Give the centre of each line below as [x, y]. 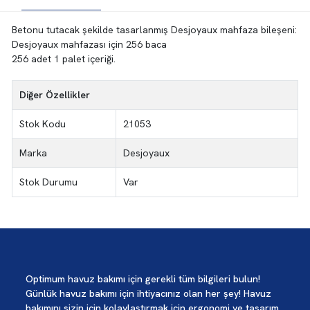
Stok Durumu [49, 182]
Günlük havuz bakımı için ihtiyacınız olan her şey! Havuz [148, 294]
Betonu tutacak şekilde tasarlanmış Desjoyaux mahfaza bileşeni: [154, 30]
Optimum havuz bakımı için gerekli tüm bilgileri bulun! [143, 279]
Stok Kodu [43, 124]
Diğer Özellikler [55, 95]
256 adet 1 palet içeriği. [63, 59]
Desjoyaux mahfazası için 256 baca [89, 45]
